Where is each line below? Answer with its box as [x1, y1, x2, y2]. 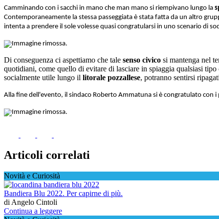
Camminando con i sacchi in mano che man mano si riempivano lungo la [4, 4, 215, 12]
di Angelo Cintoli [4, 198, 57, 207]
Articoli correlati [4, 149, 90, 162]
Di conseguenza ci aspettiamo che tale [4, 55, 123, 64]
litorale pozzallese [83, 73, 140, 82]
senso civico [123, 55, 161, 64]
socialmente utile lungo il [4, 73, 83, 82]
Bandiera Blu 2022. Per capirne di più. [4, 189, 123, 198]
